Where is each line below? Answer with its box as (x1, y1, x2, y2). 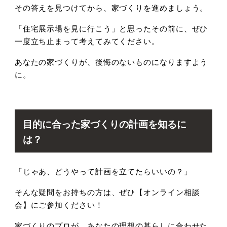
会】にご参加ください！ (14, 199, 103, 210)
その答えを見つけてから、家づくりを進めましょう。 (14, 2, 208, 13)
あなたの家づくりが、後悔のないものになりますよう (14, 56, 208, 67)
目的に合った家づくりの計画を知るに (22, 116, 186, 131)
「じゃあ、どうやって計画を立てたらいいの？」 (14, 166, 192, 177)
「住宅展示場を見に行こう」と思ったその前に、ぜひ (14, 22, 208, 33)
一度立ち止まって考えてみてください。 (14, 35, 160, 46)
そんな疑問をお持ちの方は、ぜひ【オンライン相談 (14, 186, 200, 198)
